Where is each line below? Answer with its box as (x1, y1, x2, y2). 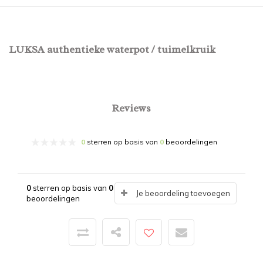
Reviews (112, 102, 151, 115)
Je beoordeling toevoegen (136, 188, 230, 198)
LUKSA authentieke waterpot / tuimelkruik (9, 43, 215, 56)
